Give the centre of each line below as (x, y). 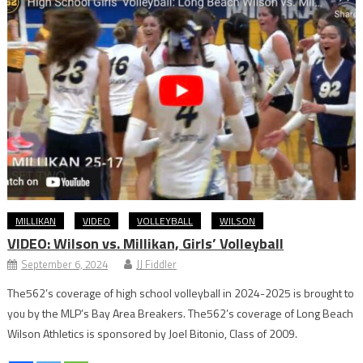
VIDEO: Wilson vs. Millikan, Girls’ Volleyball (146, 243)
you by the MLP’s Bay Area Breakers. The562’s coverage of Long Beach (181, 313)
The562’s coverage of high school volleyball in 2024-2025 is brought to (181, 293)
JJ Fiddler (157, 264)
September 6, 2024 (65, 264)
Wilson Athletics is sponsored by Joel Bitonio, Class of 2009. (153, 333)
